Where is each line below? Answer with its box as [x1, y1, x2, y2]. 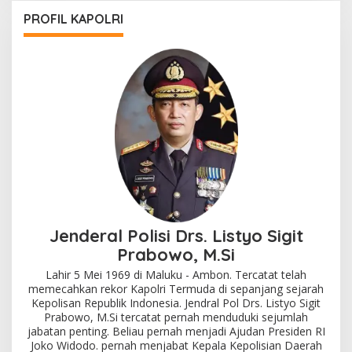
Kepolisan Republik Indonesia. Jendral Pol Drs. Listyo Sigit [31, 295, 321, 311]
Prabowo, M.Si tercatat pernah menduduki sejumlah [44, 310, 308, 325]
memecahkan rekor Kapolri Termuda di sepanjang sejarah [28, 281, 324, 297]
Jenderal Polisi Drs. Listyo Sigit [49, 225, 303, 247]
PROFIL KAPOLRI [24, 10, 123, 27]
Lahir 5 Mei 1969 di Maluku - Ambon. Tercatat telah [46, 267, 306, 283]
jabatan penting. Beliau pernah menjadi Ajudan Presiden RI [27, 324, 325, 339]
